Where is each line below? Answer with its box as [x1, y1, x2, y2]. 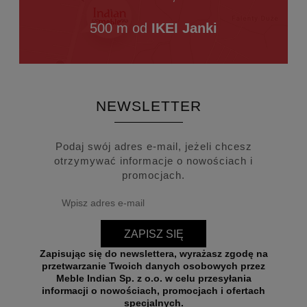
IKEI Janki [151, 21, 217, 36]
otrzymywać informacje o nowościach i [54, 154, 253, 167]
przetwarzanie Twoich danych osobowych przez [42, 260, 265, 272]
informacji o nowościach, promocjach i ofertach [42, 285, 265, 297]
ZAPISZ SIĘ [123, 227, 184, 240]
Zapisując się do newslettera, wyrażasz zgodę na [39, 248, 268, 260]
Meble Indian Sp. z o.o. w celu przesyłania [56, 273, 165, 284]
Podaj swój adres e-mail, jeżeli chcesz [55, 140, 252, 152]
